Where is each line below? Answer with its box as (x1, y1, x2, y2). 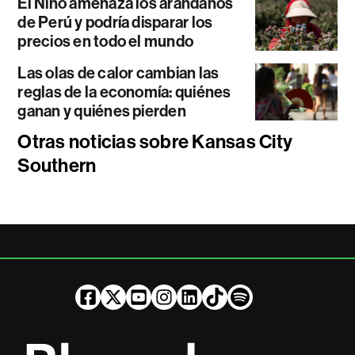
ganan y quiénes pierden (17, 101, 186, 121)
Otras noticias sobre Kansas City (17, 131, 293, 154)
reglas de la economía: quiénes (17, 82, 231, 102)
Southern (17, 155, 97, 177)
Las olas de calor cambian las (17, 63, 219, 83)
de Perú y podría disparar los (17, 13, 213, 32)
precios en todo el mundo (17, 32, 194, 52)
